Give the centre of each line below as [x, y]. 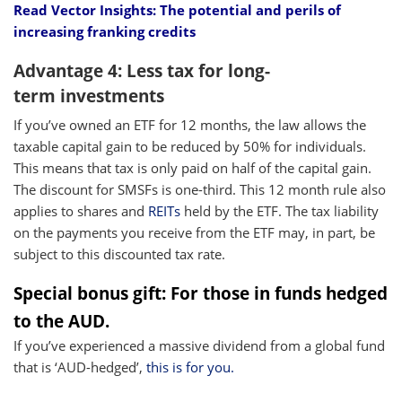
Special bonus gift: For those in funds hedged [201, 293]
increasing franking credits [106, 31]
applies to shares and [81, 210]
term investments [89, 95]
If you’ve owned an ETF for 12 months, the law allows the [190, 124]
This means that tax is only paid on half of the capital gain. [192, 167]
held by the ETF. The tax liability [280, 210]
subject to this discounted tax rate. [119, 253]
